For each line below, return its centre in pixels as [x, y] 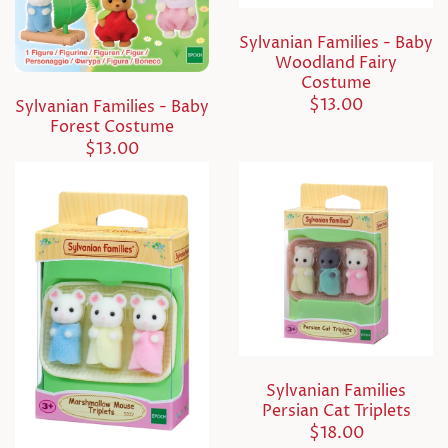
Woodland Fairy [336, 63]
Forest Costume [112, 127]
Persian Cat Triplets [336, 411]
